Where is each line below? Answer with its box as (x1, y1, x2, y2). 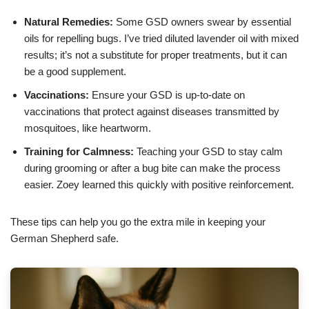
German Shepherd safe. (10, 232, 119, 245)
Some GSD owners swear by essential (113, 16, 291, 28)
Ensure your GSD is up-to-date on (89, 89, 245, 101)
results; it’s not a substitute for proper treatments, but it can (24, 49, 287, 61)
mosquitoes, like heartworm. (24, 122, 151, 134)
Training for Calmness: (24, 146, 134, 158)
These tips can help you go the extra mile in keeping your (10, 216, 266, 228)
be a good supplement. (24, 66, 126, 78)
